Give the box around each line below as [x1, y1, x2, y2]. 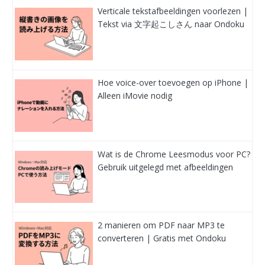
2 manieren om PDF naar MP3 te [98, 219, 225, 231]
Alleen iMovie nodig [98, 90, 173, 102]
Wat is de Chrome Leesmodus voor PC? [98, 148, 251, 160]
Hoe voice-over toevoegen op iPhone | [98, 77, 249, 89]
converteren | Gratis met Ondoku [98, 232, 227, 244]
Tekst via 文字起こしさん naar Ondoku [98, 18, 245, 30]
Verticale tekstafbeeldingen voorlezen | [98, 5, 248, 17]
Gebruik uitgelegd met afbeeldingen [98, 161, 234, 173]
